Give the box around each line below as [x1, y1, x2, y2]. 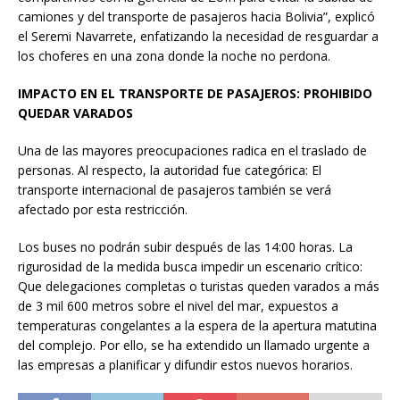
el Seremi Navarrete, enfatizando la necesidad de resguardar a [18, 27, 379, 45]
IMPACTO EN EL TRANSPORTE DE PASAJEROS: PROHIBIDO [18, 84, 372, 102]
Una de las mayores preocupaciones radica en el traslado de [18, 141, 367, 159]
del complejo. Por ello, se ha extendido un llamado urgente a [18, 336, 370, 354]
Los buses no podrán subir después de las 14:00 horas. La [18, 237, 353, 255]
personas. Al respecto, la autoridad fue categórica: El [18, 161, 321, 179]
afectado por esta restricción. [18, 200, 187, 218]
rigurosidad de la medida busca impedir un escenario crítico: [18, 257, 362, 275]
